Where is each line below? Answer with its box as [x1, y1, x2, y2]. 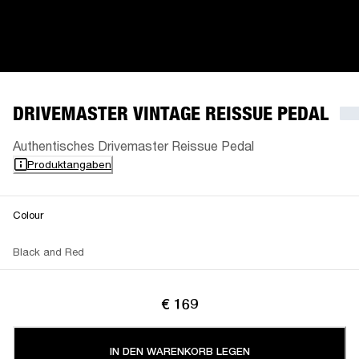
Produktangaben [27, 157, 111, 171]
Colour [13, 208, 43, 221]
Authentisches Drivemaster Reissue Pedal [13, 137, 254, 153]
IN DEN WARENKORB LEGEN [109, 345, 250, 357]
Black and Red [13, 244, 84, 258]
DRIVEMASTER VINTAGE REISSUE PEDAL [13, 101, 329, 125]
